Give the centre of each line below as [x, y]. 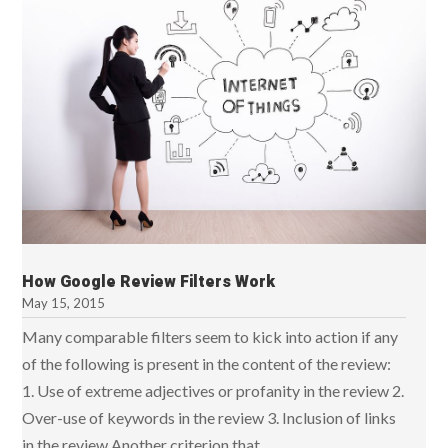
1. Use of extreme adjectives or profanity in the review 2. [213, 390]
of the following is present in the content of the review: [207, 363]
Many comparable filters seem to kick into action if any [210, 336]
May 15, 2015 [64, 302]
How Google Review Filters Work [149, 281]
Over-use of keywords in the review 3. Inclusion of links [209, 417]
